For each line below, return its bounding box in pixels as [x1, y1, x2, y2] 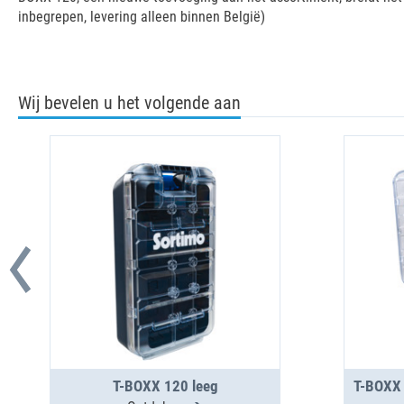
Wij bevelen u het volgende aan [18, 92, 241, 114]
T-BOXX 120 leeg [112, 377, 218, 395]
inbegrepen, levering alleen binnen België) [18, 8, 265, 25]
